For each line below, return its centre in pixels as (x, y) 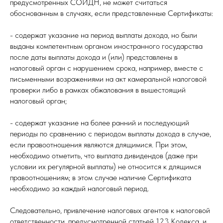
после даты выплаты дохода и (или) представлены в (94, 57)
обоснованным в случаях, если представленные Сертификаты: (111, 13)
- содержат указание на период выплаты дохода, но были (104, 35)
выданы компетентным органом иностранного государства (106, 46)
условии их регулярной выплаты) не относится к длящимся (106, 167)
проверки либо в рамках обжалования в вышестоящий (98, 90)
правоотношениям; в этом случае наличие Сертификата (101, 177)
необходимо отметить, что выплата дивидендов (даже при (104, 156)
